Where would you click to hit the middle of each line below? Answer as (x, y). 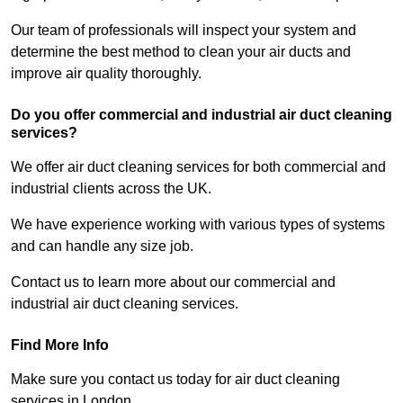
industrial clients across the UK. (113, 189)
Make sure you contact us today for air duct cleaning (175, 380)
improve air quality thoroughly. (106, 74)
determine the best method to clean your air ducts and (181, 52)
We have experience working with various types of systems (198, 225)
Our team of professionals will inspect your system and (184, 31)
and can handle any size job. (104, 246)
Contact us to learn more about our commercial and (173, 282)
